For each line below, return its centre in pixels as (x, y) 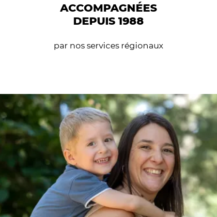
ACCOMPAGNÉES (108, 8)
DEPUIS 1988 (108, 21)
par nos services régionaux (108, 46)
